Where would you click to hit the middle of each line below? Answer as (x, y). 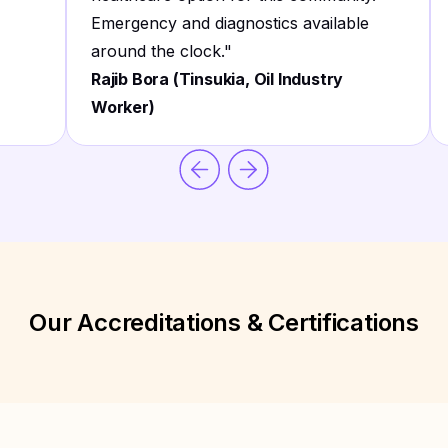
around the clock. (157, 51)
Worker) (123, 107)
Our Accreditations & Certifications (224, 322)
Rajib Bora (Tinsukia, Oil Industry (217, 79)
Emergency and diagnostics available (230, 23)
